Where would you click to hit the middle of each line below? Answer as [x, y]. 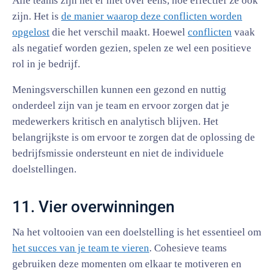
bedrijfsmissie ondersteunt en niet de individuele [118, 153]
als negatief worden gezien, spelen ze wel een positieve [132, 48]
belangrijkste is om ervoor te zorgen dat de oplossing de [134, 137]
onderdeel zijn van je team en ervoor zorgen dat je [121, 106]
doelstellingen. [44, 169]
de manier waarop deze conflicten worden [152, 16]
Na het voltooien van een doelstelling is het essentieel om [137, 232]
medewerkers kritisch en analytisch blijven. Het [115, 121]
